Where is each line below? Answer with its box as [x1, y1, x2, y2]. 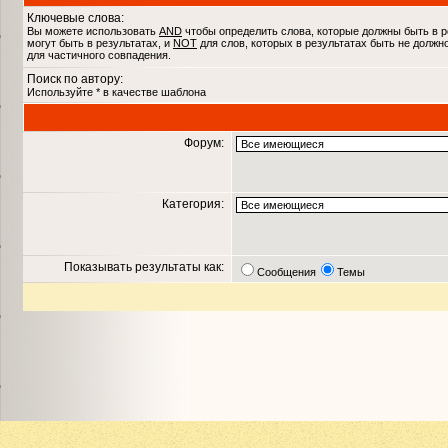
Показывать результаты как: [64, 260, 227, 274]
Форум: [184, 136, 227, 150]
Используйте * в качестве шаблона [27, 86, 206, 98]
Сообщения [257, 266, 316, 278]
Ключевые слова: [27, 11, 124, 25]
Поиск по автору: [27, 72, 123, 86]
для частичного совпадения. [27, 49, 171, 61]
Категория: [162, 197, 227, 211]
